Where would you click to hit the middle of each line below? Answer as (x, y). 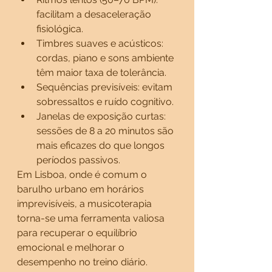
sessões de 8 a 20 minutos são (106, 131)
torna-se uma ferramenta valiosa (92, 218)
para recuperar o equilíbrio (78, 233)
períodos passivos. (78, 160)
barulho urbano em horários (82, 189)
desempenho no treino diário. (82, 262)
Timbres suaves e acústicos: (101, 43)
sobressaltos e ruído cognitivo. (105, 102)
